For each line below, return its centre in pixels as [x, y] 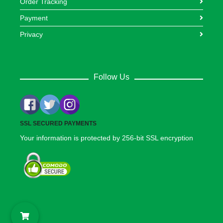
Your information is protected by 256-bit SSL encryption [107, 138]
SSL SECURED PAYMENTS [58, 124]
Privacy [31, 35]
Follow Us [111, 77]
